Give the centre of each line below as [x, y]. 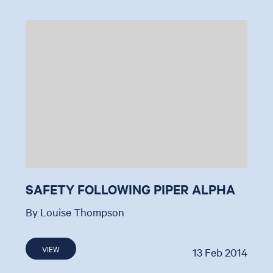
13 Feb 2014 [220, 252]
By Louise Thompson [75, 212]
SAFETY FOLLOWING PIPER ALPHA [131, 189]
